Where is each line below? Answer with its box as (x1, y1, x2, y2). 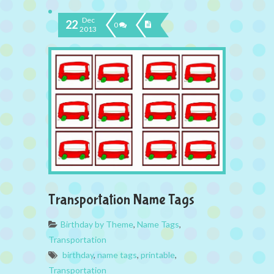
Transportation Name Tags (48, 191, 194, 208)
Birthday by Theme (61, 218, 133, 229)
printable (141, 249, 175, 260)
